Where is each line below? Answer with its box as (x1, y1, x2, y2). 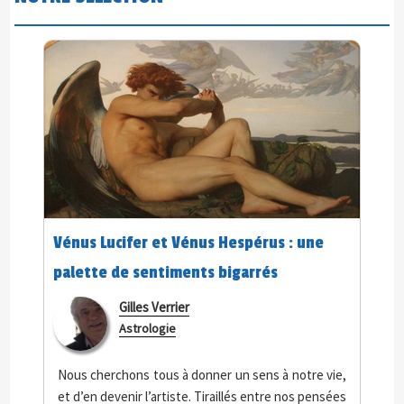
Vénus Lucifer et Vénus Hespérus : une (53, 233, 324, 252)
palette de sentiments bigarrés (53, 262, 278, 282)
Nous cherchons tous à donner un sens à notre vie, (58, 366, 346, 383)
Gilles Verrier (119, 298, 189, 316)
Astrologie (119, 320, 176, 336)
